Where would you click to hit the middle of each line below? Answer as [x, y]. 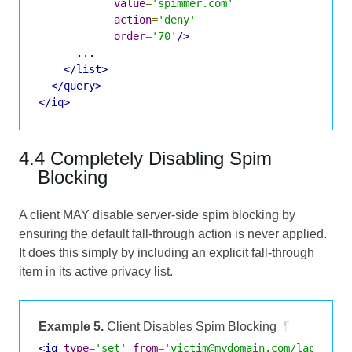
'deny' [177, 19]
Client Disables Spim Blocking [190, 326]
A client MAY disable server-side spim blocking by [157, 214]
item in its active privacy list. [96, 271]
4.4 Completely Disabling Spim [145, 158]
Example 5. [71, 326]
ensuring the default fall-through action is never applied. [173, 233]
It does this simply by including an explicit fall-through [167, 252]
